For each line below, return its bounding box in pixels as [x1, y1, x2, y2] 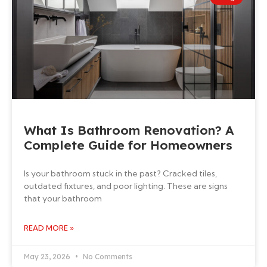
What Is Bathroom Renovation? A [24, 122, 234, 138]
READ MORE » [24, 223, 74, 232]
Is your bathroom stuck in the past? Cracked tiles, [24, 168, 217, 179]
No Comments [81, 252, 132, 261]
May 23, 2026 [24, 252, 72, 261]
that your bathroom [24, 193, 102, 204]
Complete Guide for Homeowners [24, 137, 232, 153]
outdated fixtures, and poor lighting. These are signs [24, 181, 228, 191]
